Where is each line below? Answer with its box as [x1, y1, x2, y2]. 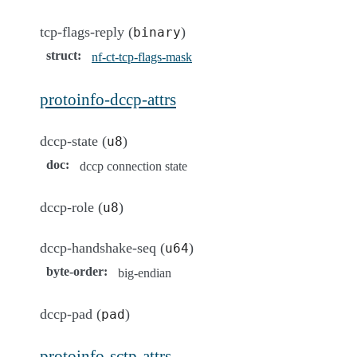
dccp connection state [80, 159, 187, 173]
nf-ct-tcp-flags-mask [92, 49, 192, 64]
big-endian [118, 265, 171, 280]
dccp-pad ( [40, 305, 101, 322]
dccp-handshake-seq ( [40, 239, 165, 256]
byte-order [46, 264, 104, 278]
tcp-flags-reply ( [40, 23, 133, 40]
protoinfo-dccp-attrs [40, 89, 176, 108]
